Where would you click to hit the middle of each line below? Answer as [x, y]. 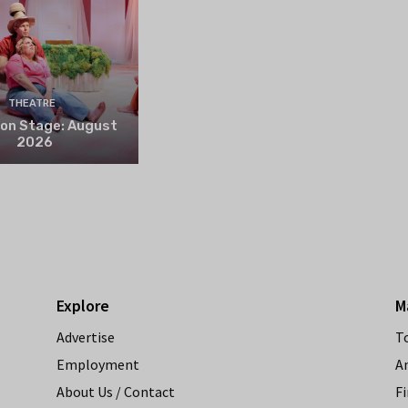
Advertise [86, 337]
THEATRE [32, 103]
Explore [83, 305]
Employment [98, 364]
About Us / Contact [116, 391]
